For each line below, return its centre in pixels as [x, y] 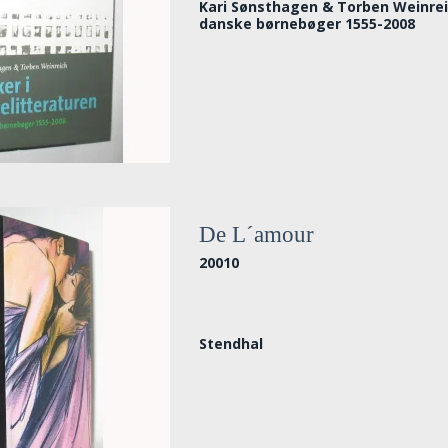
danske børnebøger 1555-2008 [307, 23]
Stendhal [231, 343]
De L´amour [257, 235]
